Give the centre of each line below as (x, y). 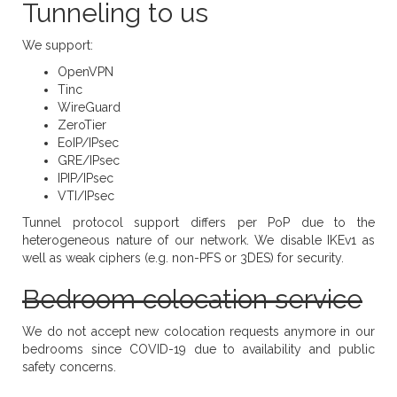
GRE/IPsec (89, 160)
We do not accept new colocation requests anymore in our (198, 331)
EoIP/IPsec (88, 143)
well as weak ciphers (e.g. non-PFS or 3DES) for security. (183, 258)
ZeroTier (82, 125)
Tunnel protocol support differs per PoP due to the (198, 222)
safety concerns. (69, 367)
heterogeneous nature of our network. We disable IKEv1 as (198, 240)
